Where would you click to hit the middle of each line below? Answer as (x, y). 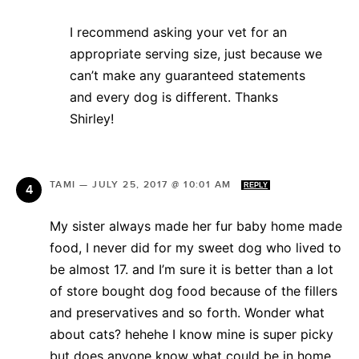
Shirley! (92, 118)
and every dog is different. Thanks (174, 97)
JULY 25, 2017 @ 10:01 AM (164, 184)
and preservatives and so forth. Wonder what (187, 312)
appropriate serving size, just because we (196, 53)
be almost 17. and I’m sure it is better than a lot (192, 269)
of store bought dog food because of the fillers (194, 290)
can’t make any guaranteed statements (188, 75)
